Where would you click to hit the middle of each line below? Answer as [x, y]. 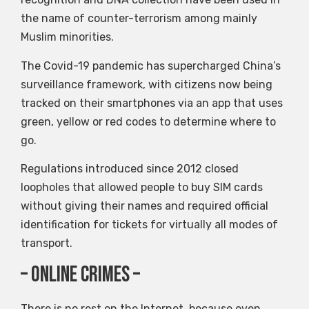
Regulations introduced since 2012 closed [130, 169]
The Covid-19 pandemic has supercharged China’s [151, 66]
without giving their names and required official [144, 206]
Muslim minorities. [67, 37]
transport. [47, 243]
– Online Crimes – [80, 275]
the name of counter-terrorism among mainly [139, 19]
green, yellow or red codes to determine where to [148, 121]
